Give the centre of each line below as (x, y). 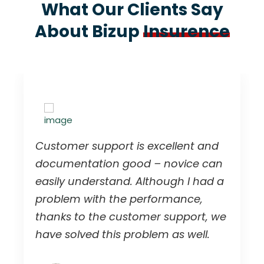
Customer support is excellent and (127, 146)
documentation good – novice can (129, 164)
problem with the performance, (119, 199)
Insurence (186, 32)
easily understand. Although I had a (130, 181)
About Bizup (89, 32)
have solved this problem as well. (123, 235)
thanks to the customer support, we (131, 217)
